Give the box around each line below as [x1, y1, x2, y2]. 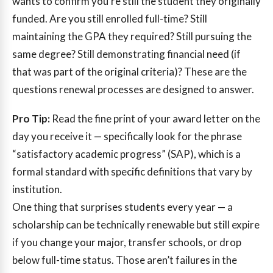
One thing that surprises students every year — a [12, 200, 233, 213]
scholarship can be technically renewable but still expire [12, 218, 260, 231]
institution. [12, 182, 62, 196]
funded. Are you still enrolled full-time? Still [12, 12, 207, 26]
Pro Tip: [12, 112, 50, 125]
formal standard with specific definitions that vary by [12, 165, 252, 178]
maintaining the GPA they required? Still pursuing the [12, 30, 252, 43]
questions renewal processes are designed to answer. [12, 83, 254, 96]
